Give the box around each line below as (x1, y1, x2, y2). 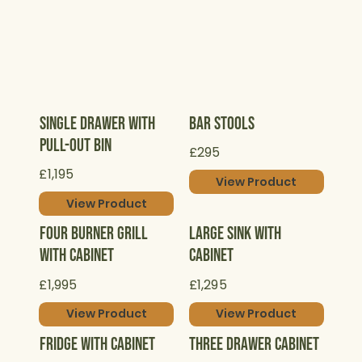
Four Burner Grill (39, 223, 148, 246)
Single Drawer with (39, 112, 155, 135)
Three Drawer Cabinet (188, 334, 319, 356)
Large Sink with (188, 223, 281, 246)
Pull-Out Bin (39, 134, 112, 157)
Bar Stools (188, 112, 255, 135)
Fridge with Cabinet (39, 334, 155, 356)
